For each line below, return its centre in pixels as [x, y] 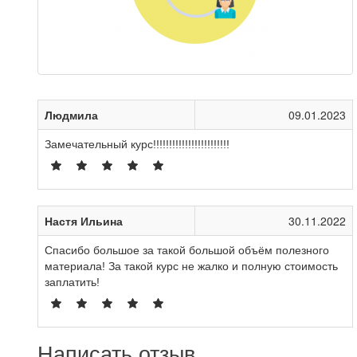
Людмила [71, 115]
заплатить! [72, 282]
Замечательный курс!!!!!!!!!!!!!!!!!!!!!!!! [137, 144]
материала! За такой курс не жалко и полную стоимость [191, 266]
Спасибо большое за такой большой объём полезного [187, 250]
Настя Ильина [84, 221]
